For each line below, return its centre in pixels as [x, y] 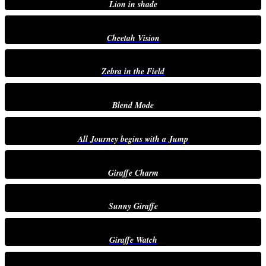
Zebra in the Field [133, 72]
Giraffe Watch [133, 240]
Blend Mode [133, 105]
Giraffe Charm [133, 172]
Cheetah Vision [133, 38]
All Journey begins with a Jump [133, 139]
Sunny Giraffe [133, 206]
